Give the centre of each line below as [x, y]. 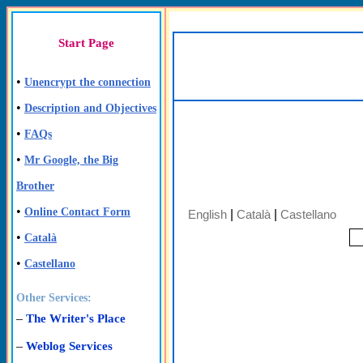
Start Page [86, 43]
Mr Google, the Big [71, 160]
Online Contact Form [77, 212]
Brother [35, 186]
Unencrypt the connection [88, 82]
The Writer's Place [76, 318]
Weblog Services [69, 346]
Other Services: [54, 298]
